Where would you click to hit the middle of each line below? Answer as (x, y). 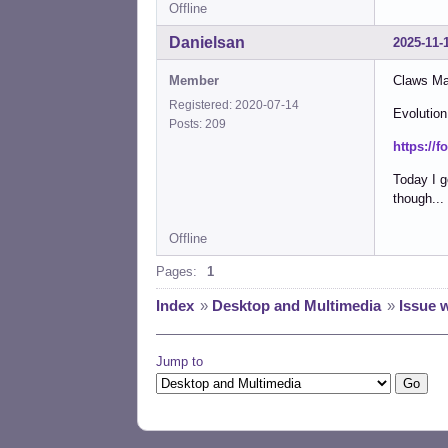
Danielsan (207, 43)
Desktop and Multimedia (296, 306)
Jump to (179, 362)
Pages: (176, 272)
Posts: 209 (200, 124)
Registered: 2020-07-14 (234, 105)
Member (194, 81)
